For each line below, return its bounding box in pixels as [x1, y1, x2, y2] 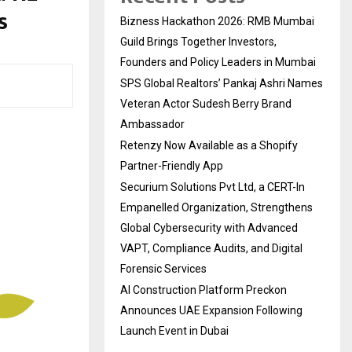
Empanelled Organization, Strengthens [120, 200, 313, 214]
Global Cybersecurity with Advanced [120, 221, 298, 234]
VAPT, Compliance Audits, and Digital [120, 241, 302, 255]
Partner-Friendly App [120, 159, 223, 172]
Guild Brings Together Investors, [120, 35, 277, 48]
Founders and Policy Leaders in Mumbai [120, 55, 316, 68]
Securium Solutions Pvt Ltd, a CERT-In [120, 180, 305, 193]
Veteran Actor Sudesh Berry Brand [120, 97, 291, 110]
